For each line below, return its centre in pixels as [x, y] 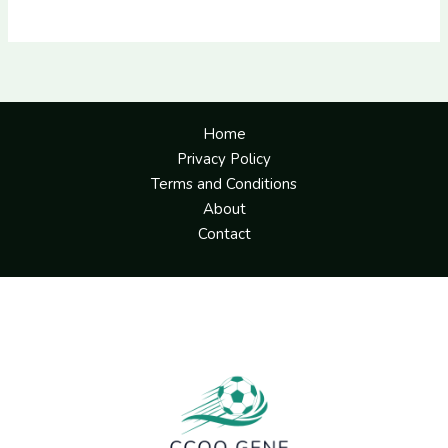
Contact [224, 233]
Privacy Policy [224, 158]
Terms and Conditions [224, 183]
